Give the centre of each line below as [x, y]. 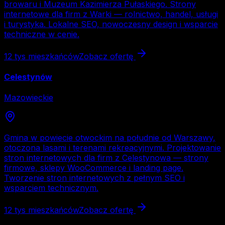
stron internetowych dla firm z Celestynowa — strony [106, 158]
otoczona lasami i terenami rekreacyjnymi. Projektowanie [113, 148]
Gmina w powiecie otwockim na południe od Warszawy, [110, 138]
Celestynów [28, 77]
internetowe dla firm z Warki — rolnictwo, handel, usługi [111, 14]
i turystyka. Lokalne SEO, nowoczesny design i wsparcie [111, 24]
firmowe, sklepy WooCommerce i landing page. [94, 168]
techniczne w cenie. [42, 34]
